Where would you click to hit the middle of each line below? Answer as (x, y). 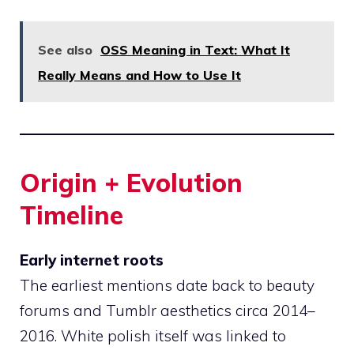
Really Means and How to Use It (139, 75)
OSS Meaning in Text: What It (195, 50)
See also (65, 50)
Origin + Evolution (131, 183)
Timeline (72, 215)
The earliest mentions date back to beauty (167, 286)
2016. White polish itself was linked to (153, 336)
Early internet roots (92, 260)
